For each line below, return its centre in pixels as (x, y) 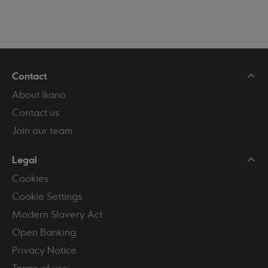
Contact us (36, 112)
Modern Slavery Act (57, 214)
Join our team (42, 130)
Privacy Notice (44, 250)
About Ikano (39, 95)
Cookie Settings (47, 196)
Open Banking (44, 232)
